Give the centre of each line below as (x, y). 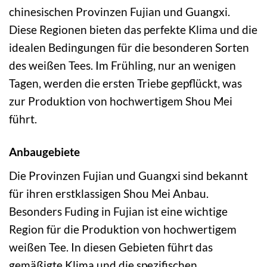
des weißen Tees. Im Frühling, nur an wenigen (122, 66)
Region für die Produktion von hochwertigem (123, 229)
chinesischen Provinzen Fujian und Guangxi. (119, 12)
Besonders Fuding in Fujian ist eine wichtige (118, 211)
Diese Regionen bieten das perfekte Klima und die (133, 30)
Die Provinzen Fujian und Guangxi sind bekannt (128, 175)
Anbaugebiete (44, 152)
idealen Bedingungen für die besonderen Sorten (129, 48)
